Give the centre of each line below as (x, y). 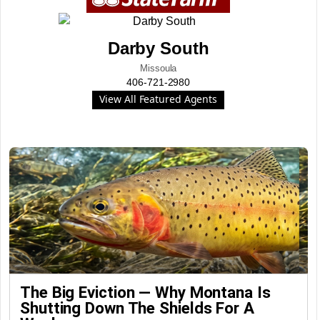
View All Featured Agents (159, 99)
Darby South (158, 48)
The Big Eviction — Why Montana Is (145, 292)
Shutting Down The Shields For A (137, 307)
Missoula (159, 68)
